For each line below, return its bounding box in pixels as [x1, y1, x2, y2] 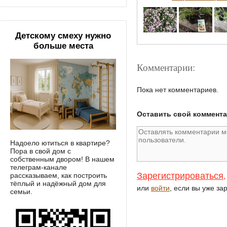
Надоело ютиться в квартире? [10, 138, 110, 147]
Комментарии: [137, 61, 195, 73]
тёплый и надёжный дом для [10, 179, 106, 187]
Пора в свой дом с [10, 146, 71, 155]
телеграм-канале [10, 163, 67, 171]
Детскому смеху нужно [15, 31, 111, 41]
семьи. [10, 187, 32, 196]
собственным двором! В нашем [10, 155, 115, 163]
